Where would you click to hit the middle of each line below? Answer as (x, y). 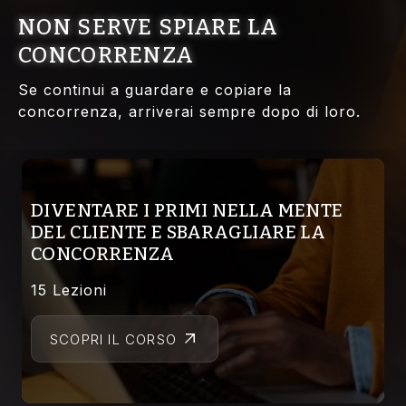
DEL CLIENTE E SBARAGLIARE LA (179, 232)
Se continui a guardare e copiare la (155, 90)
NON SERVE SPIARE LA (149, 28)
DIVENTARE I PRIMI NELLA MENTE (187, 211)
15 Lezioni (69, 290)
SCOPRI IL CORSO (113, 339)
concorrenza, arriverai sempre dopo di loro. (189, 112)
